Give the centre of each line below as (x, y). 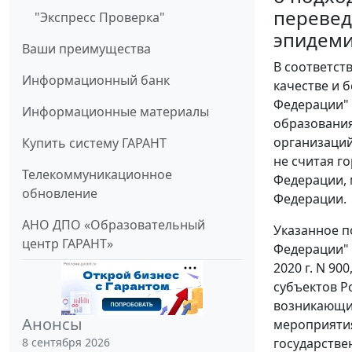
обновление (60, 194)
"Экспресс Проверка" (100, 18)
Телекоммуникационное (97, 175)
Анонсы (52, 324)
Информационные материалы (115, 112)
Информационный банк (96, 81)
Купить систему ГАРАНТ (94, 143)
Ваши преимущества (86, 49)
